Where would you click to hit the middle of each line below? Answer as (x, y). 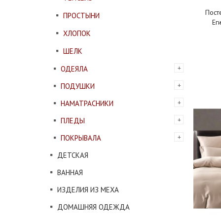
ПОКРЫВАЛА (81, 138)
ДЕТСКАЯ (73, 155)
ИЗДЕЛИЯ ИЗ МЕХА (88, 190)
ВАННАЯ (70, 172)
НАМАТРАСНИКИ (87, 103)
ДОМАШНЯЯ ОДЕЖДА (93, 207)
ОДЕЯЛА (74, 69)
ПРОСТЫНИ (81, 16)
